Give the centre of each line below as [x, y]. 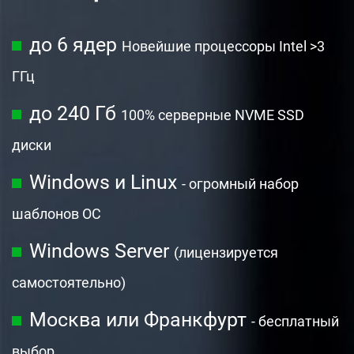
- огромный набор [240, 183]
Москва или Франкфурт [140, 319]
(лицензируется [226, 252]
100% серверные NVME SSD [213, 115]
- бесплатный [295, 321]
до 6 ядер [75, 44]
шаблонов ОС [56, 213]
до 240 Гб [75, 113]
